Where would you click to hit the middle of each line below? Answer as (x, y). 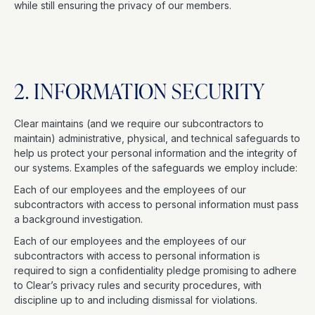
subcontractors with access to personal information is (137, 256)
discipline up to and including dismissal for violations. (137, 300)
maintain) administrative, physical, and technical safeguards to (157, 138)
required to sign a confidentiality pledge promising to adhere (155, 270)
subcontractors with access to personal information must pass (156, 204)
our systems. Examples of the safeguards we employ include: (157, 168)
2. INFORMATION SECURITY (142, 91)
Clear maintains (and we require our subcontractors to (139, 123)
